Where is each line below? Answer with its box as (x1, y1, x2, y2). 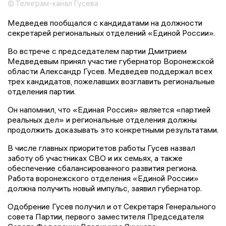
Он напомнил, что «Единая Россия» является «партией (8, 104, 210, 115)
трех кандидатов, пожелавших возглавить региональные (8, 76, 215, 87)
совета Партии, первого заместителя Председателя (8, 211, 204, 222)
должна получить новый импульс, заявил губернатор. (8, 183, 202, 194)
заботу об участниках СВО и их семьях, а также (8, 153, 183, 163)
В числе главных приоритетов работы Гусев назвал (8, 143, 195, 153)
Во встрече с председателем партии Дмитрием (8, 46, 187, 56)
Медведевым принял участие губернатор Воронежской (8, 56, 214, 67)
